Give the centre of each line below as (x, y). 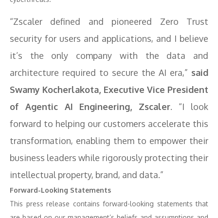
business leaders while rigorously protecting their (109, 158)
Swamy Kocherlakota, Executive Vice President (109, 90)
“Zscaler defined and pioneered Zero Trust (109, 21)
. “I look (190, 107)
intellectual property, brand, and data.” (87, 175)
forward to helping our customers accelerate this (109, 124)
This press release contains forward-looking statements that (109, 204)
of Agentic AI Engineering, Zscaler (90, 107)
